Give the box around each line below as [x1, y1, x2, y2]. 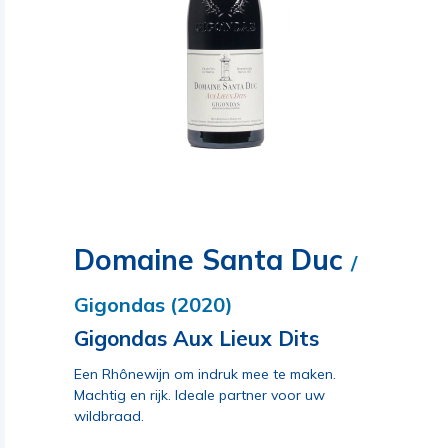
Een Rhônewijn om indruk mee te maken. [74, 365, 336, 383]
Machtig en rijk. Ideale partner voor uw [74, 386, 325, 404]
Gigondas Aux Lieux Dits [74, 325, 319, 351]
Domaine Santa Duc [74, 242, 351, 277]
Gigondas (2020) [74, 292, 233, 317]
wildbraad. [74, 407, 144, 425]
